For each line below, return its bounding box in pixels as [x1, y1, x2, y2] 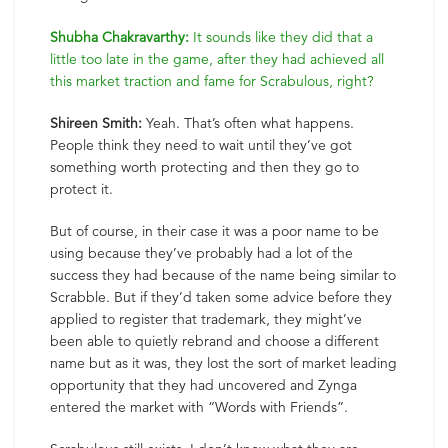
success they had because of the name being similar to [50, 266, 396, 284]
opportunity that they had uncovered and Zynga [50, 376, 357, 394]
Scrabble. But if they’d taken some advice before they [50, 288, 392, 306]
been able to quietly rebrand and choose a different [50, 332, 379, 350]
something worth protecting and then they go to [50, 158, 359, 176]
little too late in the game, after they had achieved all [50, 50, 384, 68]
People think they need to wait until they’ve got [50, 136, 352, 154]
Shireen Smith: [50, 114, 142, 132]
